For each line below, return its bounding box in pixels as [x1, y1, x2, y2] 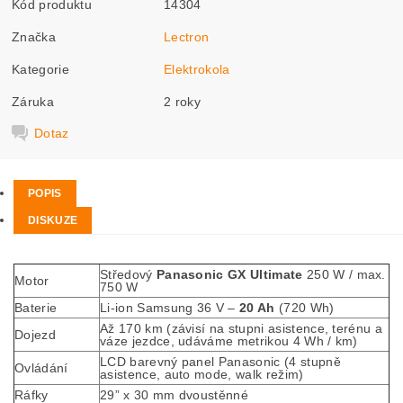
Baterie [14, 300, 58, 315]
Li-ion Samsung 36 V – [100, 300, 236, 315]
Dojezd [14, 327, 56, 342]
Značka [12, 29, 57, 44]
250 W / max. [306, 267, 386, 282]
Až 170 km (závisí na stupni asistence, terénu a [100, 321, 383, 336]
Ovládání [14, 361, 68, 375]
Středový [100, 267, 153, 282]
